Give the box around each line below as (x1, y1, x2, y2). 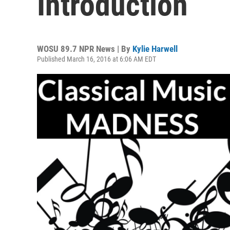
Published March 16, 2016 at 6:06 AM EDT (37, 55, 156, 63)
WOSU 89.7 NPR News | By (37, 44, 132, 54)
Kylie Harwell (132, 44, 178, 54)
